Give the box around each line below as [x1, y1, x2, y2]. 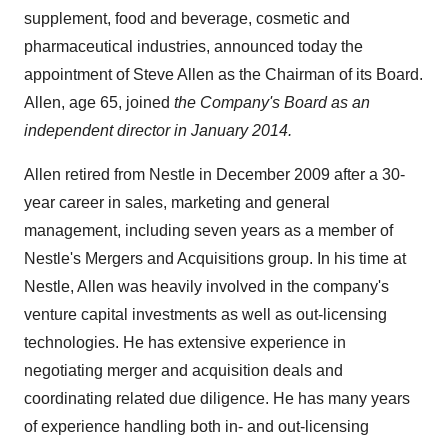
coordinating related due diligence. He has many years [24, 390, 410, 408]
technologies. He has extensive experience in [24, 334, 346, 352]
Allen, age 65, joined [24, 94, 174, 112]
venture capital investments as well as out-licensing [24, 306, 387, 324]
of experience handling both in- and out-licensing [24, 418, 369, 436]
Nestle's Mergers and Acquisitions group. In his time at [24, 250, 406, 268]
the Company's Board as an [174, 94, 370, 112]
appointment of [24, 66, 133, 84]
